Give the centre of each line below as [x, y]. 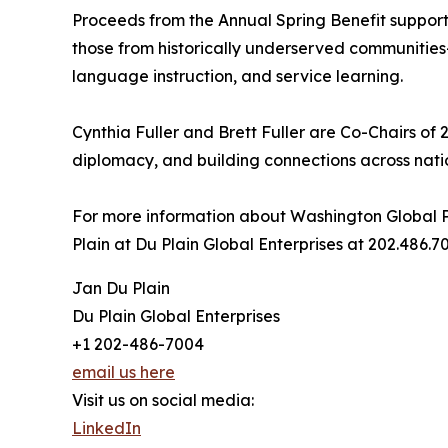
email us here [123, 372]
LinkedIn [106, 428]
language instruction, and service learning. [237, 76]
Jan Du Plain [121, 288]
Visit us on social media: [163, 400]
